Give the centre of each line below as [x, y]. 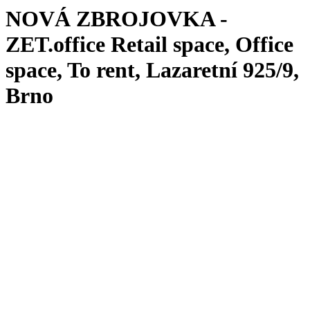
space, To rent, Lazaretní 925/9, [152, 70]
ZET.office [58, 45]
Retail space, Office [202, 45]
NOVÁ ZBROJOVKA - [117, 19]
